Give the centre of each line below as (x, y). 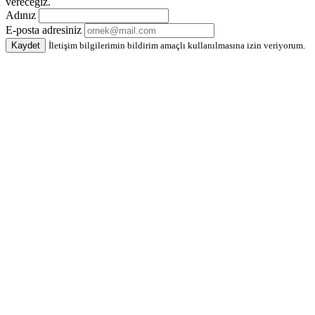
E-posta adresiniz (44, 30)
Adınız (21, 15)
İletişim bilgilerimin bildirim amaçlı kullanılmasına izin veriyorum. (177, 46)
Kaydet (26, 46)
